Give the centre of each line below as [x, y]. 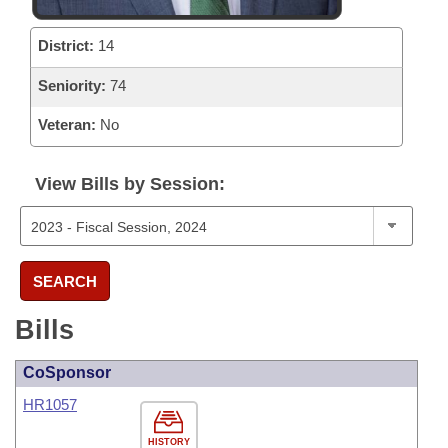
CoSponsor [67, 372]
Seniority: [72, 85]
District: [66, 45]
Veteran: [67, 124]
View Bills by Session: [130, 184]
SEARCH [65, 281]
